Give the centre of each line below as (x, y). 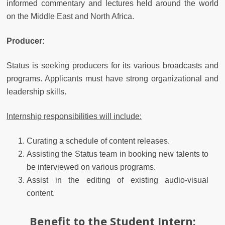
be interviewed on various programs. (92, 167)
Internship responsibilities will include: (74, 116)
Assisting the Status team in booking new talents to (118, 154)
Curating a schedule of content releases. (98, 141)
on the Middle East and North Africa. (70, 16)
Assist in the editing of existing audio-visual (118, 180)
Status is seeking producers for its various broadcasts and (113, 65)
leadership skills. (38, 91)
